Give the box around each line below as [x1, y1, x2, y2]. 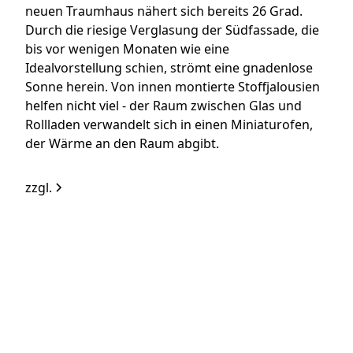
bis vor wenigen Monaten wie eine [25, 40, 230, 58]
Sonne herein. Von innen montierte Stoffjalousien [25, 78, 321, 96]
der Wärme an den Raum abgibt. [25, 135, 220, 153]
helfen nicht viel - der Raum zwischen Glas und [25, 97, 303, 115]
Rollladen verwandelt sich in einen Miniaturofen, [25, 116, 314, 134]
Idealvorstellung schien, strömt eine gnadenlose [25, 59, 314, 77]
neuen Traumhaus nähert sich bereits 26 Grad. [25, 2, 303, 20]
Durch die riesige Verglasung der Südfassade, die [25, 21, 320, 39]
